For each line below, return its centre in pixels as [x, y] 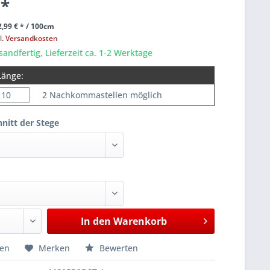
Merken [55, 248]
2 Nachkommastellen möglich [102, 95]
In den [96, 221]
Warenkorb [140, 221]
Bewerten [118, 248]
